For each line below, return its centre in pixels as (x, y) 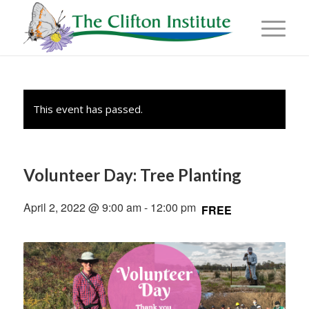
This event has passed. (88, 109)
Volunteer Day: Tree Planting (132, 175)
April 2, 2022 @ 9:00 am (82, 207)
